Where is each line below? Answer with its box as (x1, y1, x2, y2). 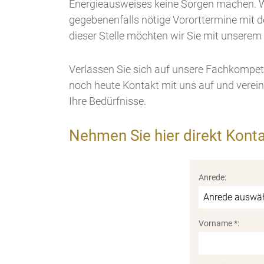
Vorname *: (199, 219, 239, 228)
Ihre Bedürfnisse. (69, 95, 146, 107)
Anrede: (199, 173, 226, 182)
